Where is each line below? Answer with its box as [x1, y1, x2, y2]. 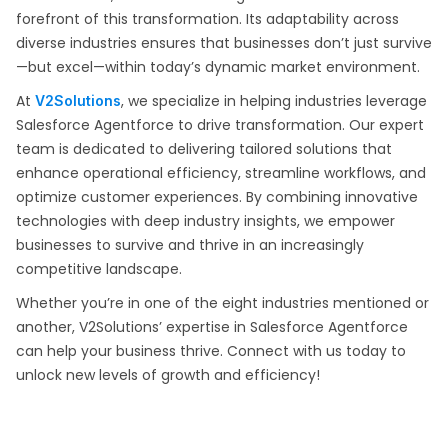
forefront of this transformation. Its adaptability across [16, 9, 399, 29]
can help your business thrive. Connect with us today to [16, 341, 406, 361]
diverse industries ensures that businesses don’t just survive [16, 33, 432, 53]
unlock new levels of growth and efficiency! [16, 365, 320, 385]
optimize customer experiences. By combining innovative [16, 187, 418, 207]
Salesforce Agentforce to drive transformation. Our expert [16, 115, 424, 135]
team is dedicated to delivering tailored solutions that [16, 139, 392, 159]
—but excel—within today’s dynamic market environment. [16, 57, 420, 77]
